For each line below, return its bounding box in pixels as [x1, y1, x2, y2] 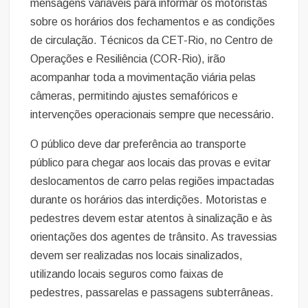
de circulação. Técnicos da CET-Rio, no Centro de [30, 34, 274, 46]
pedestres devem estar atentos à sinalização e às [30, 212, 273, 224]
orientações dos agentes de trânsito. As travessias [30, 230, 278, 243]
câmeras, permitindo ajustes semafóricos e [30, 89, 239, 102]
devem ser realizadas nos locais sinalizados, [30, 249, 243, 261]
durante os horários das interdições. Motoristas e [30, 193, 267, 206]
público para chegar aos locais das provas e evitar [30, 156, 272, 168]
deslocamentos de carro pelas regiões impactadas [30, 175, 275, 187]
